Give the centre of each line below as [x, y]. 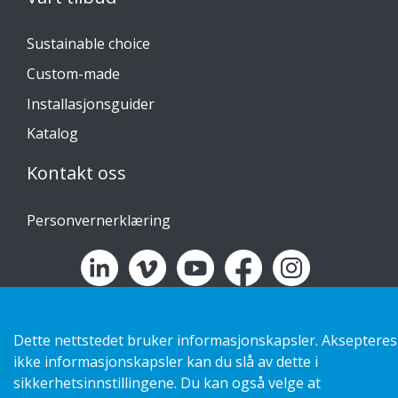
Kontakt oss [76, 172]
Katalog [52, 134]
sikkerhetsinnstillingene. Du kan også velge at [167, 383]
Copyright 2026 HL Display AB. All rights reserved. [191, 318]
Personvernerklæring [99, 220]
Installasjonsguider [91, 103]
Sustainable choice [88, 44]
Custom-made [73, 74]
